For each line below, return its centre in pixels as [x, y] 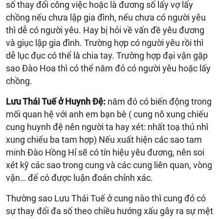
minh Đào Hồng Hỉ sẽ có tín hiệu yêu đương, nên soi [105, 152]
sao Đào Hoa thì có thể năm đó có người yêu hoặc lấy [108, 68]
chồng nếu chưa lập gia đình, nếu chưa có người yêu [106, 17]
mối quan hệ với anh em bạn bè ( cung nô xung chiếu [107, 114]
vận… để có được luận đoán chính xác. [79, 177]
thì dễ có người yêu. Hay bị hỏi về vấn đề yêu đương [105, 30]
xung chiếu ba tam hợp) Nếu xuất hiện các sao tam [104, 139]
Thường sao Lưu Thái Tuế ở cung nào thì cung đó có [106, 198]
